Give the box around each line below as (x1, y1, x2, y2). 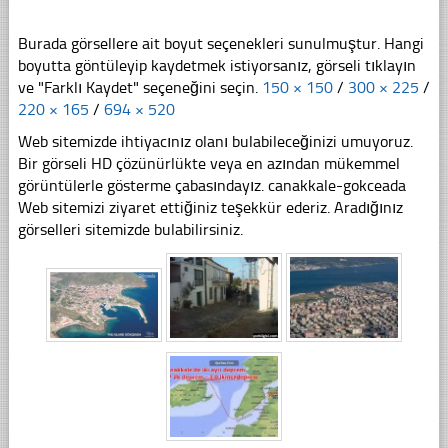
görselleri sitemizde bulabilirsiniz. (17, 220, 243, 240)
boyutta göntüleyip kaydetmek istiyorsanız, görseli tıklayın (17, 56, 416, 76)
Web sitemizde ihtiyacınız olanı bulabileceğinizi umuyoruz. (17, 132, 413, 152)
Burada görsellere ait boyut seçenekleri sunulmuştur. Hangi (17, 34, 424, 54)
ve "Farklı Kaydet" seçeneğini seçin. (17, 78, 262, 98)
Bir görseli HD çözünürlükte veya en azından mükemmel (17, 154, 400, 174)
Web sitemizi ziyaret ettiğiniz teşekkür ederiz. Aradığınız (17, 198, 403, 218)
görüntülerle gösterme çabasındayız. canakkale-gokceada (17, 176, 406, 196)
